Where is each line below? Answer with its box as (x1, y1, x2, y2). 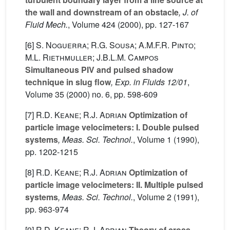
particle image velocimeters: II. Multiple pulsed (25, 179, 203, 191)
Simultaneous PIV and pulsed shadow (25, 64, 173, 76)
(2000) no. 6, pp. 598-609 (64, 88, 158, 101)
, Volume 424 (68, 18, 116, 31)
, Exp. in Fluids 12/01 (111, 76, 187, 88)
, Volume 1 (133, 133, 171, 146)
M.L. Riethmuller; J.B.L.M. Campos (25, 51, 159, 64)
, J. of (179, 6, 198, 18)
